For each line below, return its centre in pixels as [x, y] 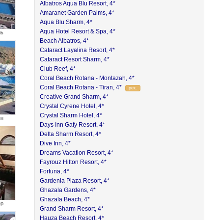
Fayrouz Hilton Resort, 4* [73, 162]
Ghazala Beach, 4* [65, 199]
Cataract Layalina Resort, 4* [78, 50]
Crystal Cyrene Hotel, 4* [72, 106]
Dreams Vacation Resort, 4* [77, 153]
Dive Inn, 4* [55, 143]
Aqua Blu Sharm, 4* [66, 22]
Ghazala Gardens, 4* [68, 190]
